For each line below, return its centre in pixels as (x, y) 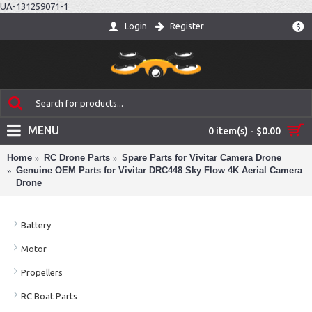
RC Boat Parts (49, 296)
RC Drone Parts (77, 158)
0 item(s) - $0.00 (244, 131)
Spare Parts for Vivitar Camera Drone (202, 158)
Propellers (42, 272)
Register (187, 26)
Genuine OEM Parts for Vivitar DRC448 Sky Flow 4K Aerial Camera (159, 170)
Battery (36, 225)
